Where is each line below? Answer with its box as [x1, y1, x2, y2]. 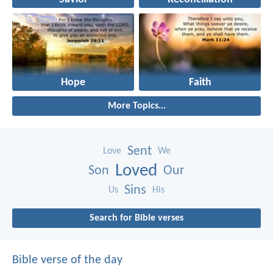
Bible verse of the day [12, 254, 122, 267]
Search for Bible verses [90, 213, 183, 224]
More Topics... [107, 101, 166, 112]
